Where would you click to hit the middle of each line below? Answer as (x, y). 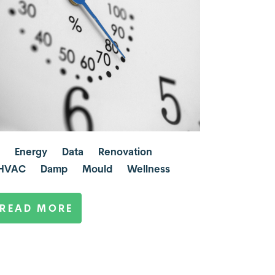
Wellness (149, 168)
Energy (31, 152)
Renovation (126, 152)
